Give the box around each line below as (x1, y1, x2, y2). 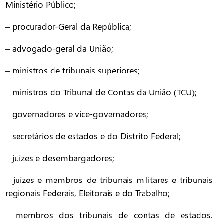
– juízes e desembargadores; (5, 152, 115, 164)
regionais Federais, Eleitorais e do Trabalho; (5, 187, 170, 199)
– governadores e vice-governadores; (5, 108, 149, 120)
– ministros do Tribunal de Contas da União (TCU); (5, 86, 197, 98)
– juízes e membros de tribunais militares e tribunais (5, 174, 213, 186)
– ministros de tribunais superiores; (5, 64, 140, 76)
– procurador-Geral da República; (5, 20, 132, 33)
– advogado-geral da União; (5, 42, 114, 54)
